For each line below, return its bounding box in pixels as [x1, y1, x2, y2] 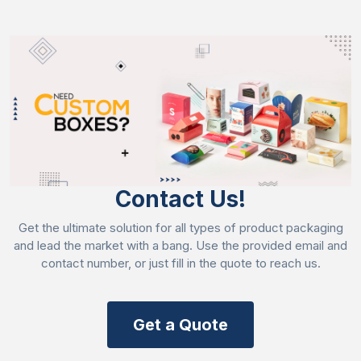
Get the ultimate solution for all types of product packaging [18, 219, 343, 235]
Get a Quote [133, 314, 228, 334]
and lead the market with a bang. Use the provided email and [14, 237, 347, 253]
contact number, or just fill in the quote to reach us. [40, 255, 321, 271]
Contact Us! [115, 185, 246, 213]
